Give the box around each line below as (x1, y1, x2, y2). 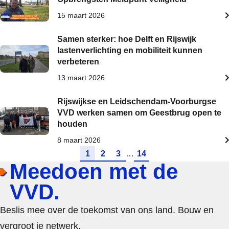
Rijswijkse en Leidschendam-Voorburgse (57, 97, 216, 106)
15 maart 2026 (57, 11, 105, 19)
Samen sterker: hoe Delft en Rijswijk (57, 35, 196, 43)
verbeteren (57, 57, 99, 66)
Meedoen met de (10, 159, 178, 184)
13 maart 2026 (57, 74, 105, 82)
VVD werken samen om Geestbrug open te (57, 108, 221, 117)
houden (57, 120, 87, 128)
